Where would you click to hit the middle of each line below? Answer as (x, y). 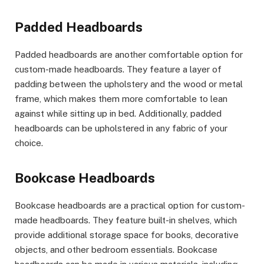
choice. (29, 143)
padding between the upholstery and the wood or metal (129, 84)
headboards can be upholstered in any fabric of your (121, 128)
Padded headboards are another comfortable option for (129, 55)
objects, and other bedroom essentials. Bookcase (116, 249)
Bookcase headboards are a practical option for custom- (130, 205)
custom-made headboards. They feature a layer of (118, 70)
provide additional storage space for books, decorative (127, 235)
